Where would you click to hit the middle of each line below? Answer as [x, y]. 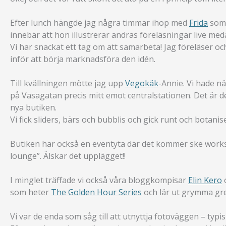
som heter [31, 192]
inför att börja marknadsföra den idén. [83, 59]
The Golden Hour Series [96, 192]
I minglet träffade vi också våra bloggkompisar [99, 180]
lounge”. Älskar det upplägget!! [68, 156]
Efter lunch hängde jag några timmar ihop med [100, 23]
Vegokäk [142, 83]
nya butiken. [33, 108]
